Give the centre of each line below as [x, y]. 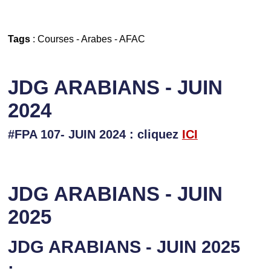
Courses [55, 39]
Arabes [96, 39]
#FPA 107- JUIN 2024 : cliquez [93, 135]
